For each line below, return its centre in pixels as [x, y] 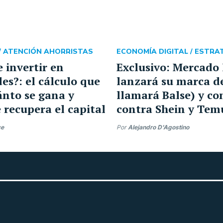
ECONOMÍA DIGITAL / [156, 52]
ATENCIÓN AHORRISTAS [48, 52]
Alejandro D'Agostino [159, 127]
